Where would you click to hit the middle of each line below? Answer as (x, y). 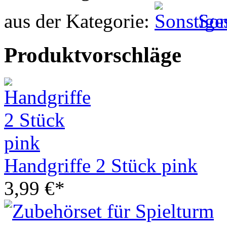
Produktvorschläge (93, 55)
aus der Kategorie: (79, 21)
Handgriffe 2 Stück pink (101, 165)
